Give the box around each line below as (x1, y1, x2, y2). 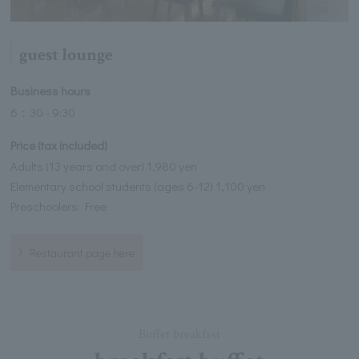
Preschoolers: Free (10, 198, 107, 215)
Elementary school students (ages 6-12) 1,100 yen (10, 178, 266, 195)
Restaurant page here (30, 245, 135, 261)
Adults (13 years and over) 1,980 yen (10, 158, 198, 175)
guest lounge (18, 43, 113, 67)
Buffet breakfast (139, 326, 220, 344)
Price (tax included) (10, 136, 108, 153)
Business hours (10, 83, 91, 99)
